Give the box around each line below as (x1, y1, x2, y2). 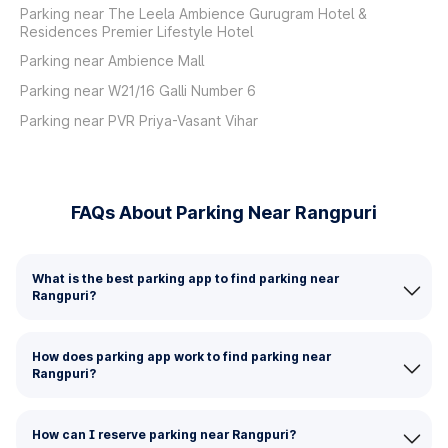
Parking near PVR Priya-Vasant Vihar (20, 112, 258, 129)
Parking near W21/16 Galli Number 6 (20, 82, 256, 99)
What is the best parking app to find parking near (32, 271, 339, 286)
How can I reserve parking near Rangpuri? (32, 427, 296, 442)
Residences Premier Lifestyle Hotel (20, 23, 253, 40)
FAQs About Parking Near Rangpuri (71, 202, 377, 223)
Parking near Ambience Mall (20, 52, 204, 69)
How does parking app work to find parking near (32, 349, 331, 364)
